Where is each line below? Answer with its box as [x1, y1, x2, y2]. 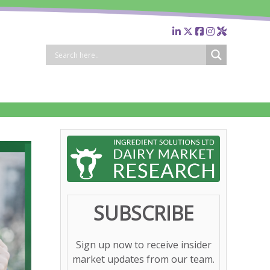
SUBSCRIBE [93, 200, 193, 227]
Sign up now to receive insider [75, 238, 212, 252]
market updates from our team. [72, 253, 215, 266]
